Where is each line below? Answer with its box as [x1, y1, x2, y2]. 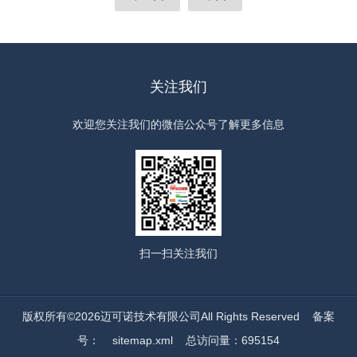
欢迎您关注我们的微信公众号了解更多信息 [72, 118, 284, 131]
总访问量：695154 [172, 334, 280, 347]
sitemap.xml [112, 334, 173, 347]
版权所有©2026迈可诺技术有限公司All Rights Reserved [22, 310, 312, 324]
